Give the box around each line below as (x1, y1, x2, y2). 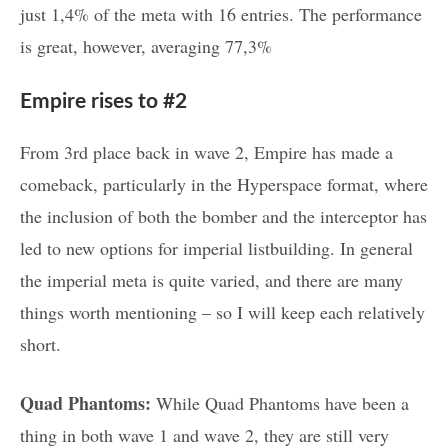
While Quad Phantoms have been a (151, 391, 409, 416)
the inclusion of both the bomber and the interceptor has (20, 204, 427, 229)
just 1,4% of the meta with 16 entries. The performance (20, 2, 422, 26)
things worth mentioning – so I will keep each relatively (20, 300, 425, 325)
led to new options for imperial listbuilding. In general (20, 236, 413, 261)
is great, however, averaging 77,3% (20, 34, 272, 58)
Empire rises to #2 (20, 91, 187, 112)
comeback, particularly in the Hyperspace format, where (20, 172, 428, 197)
